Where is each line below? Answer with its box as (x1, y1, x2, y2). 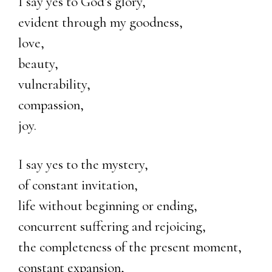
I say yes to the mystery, (18, 155, 148, 173)
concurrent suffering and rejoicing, (18, 217, 206, 235)
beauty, (18, 55, 58, 72)
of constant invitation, (18, 176, 138, 194)
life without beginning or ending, (18, 197, 197, 214)
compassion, (18, 96, 84, 114)
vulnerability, (18, 75, 90, 93)
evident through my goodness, (18, 13, 183, 31)
